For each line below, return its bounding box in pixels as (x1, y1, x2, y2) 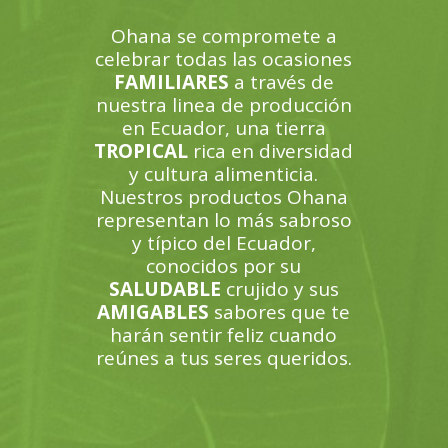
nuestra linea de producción (95, 92, 352, 118)
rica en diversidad (188, 138, 354, 164)
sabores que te (209, 299, 351, 325)
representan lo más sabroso (95, 207, 352, 233)
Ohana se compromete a (110, 23, 337, 49)
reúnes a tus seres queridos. (95, 345, 352, 371)
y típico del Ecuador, (131, 230, 316, 256)
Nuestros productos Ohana (99, 184, 348, 210)
